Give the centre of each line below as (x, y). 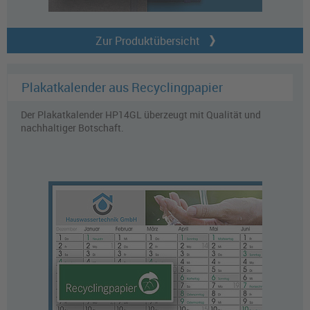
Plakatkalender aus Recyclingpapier (122, 88)
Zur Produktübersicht (147, 41)
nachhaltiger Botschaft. (72, 128)
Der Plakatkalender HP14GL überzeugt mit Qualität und (141, 115)
